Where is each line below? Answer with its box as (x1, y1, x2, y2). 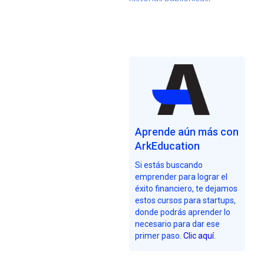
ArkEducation (134, 139, 200, 152)
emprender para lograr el (134, 171, 227, 181)
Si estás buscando (134, 160, 203, 170)
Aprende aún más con (134, 125, 239, 138)
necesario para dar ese (134, 219, 220, 229)
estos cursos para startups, (134, 195, 236, 205)
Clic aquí (183, 230, 214, 240)
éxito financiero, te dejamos (134, 183, 237, 193)
